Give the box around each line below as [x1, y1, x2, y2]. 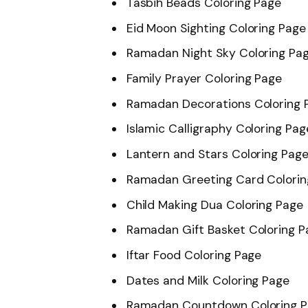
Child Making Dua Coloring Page [126, 197, 304, 212]
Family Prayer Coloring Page [126, 71, 283, 87]
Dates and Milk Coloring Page [126, 272, 290, 288]
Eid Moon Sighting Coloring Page [126, 20, 306, 36]
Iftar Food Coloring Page [126, 247, 262, 263]
